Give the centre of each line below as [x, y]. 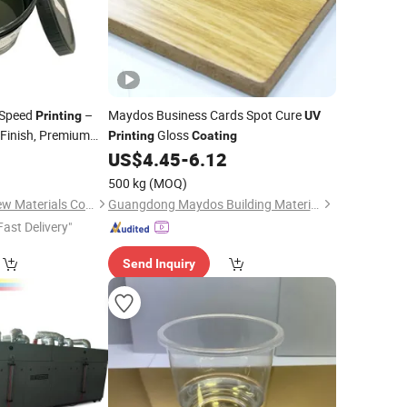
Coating [214, 135]
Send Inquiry [159, 263]
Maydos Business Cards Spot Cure [206, 115]
